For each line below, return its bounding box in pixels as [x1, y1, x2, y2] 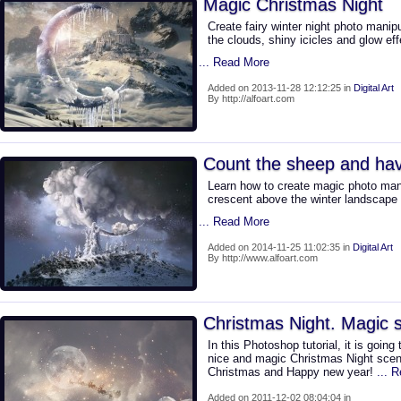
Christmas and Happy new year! [208, 365, 377, 379]
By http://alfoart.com [208, 93, 294, 104]
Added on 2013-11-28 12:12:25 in [208, 82, 354, 93]
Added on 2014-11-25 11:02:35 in [208, 242, 353, 252]
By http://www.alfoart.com [208, 252, 318, 263]
